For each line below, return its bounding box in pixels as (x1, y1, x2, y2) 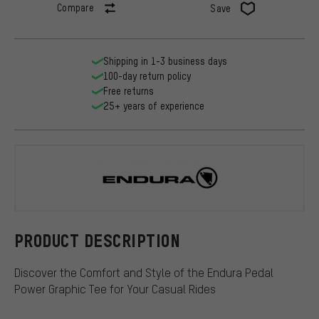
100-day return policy (103, 70, 191, 83)
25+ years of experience (103, 100, 204, 113)
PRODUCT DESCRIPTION (14, 231, 181, 251)
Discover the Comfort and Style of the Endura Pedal (14, 264, 273, 280)
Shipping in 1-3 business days (103, 55, 227, 68)
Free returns (103, 85, 154, 98)
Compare (56, 1, 95, 14)
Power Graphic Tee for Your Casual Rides (14, 281, 216, 296)
